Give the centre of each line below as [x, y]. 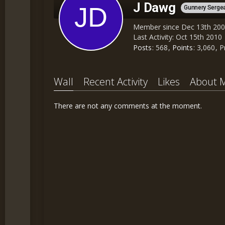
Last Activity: [155, 37]
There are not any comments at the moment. [128, 106]
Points [183, 48]
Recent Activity [116, 82]
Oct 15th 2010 [199, 37]
